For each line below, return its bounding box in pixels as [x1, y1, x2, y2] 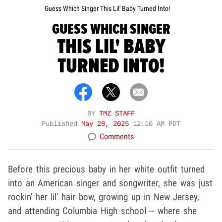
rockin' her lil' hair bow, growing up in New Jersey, [8, 191, 200, 203]
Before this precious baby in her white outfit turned [8, 164, 205, 175]
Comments [100, 132, 134, 142]
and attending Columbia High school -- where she [8, 205, 197, 217]
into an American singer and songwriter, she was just [8, 177, 213, 189]
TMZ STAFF [99, 110, 135, 118]
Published [42, 120, 81, 128]
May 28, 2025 [81, 120, 133, 128]
